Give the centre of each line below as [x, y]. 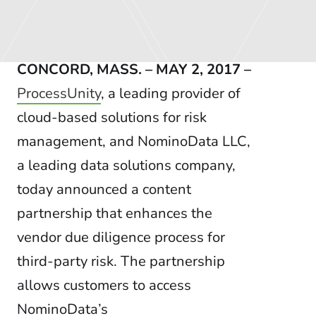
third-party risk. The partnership [121, 261]
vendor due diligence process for [121, 237]
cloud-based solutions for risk [112, 117]
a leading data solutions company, [126, 165]
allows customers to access [104, 285]
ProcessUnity [59, 93]
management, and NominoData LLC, [134, 141]
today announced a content [104, 189]
